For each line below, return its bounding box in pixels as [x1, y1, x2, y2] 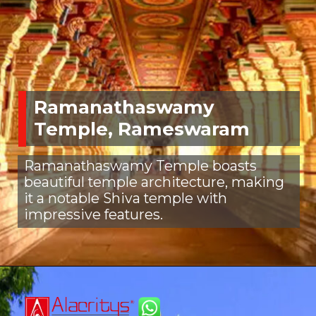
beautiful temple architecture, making [23, 174, 284, 191]
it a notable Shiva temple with [23, 190, 227, 207]
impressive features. [23, 206, 163, 224]
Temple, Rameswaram [33, 118, 250, 141]
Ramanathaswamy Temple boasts [23, 157, 257, 175]
